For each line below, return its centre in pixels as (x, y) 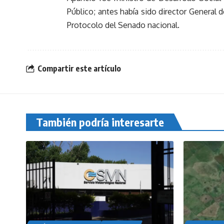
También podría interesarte (100, 122)
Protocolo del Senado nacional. (123, 25)
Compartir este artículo (79, 68)
